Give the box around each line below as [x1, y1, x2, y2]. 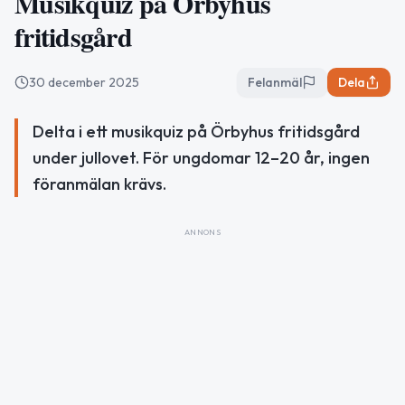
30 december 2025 [29, 74, 139, 90]
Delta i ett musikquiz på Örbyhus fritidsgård [33, 121, 360, 142]
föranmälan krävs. [33, 174, 166, 194]
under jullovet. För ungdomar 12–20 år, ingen [33, 147, 370, 168]
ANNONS [184, 227, 221, 237]
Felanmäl [248, 74, 302, 90]
